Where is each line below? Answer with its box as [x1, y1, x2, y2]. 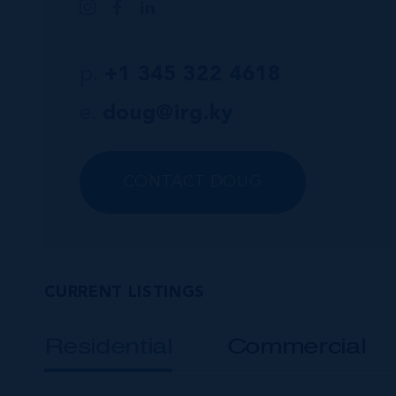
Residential [43, 333, 172, 358]
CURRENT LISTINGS [43, 284, 205, 301]
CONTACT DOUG [123, 173, 263, 190]
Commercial [226, 333, 366, 358]
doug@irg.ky [102, 103, 233, 125]
